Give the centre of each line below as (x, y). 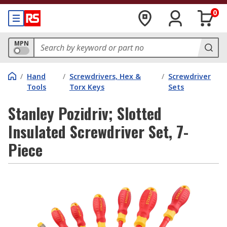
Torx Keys (87, 87)
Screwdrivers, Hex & (105, 76)
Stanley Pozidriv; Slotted (85, 113)
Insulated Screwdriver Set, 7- (98, 131)
